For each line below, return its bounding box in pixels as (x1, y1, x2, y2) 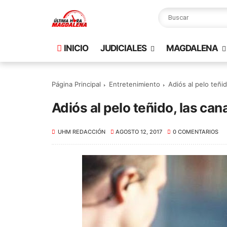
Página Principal (52, 80, 101, 88)
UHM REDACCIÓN (58, 128, 105, 135)
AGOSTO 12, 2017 (116, 128, 163, 135)
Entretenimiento (109, 80, 160, 88)
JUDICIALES (100, 43, 146, 53)
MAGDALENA (166, 43, 218, 53)
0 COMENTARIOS (172, 128, 218, 135)
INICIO (64, 43, 88, 53)
